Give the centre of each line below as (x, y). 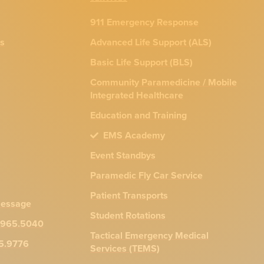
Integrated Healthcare (136, 95)
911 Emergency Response (144, 22)
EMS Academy (134, 136)
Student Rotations (128, 216)
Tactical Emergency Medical (149, 236)
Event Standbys (123, 156)
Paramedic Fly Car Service (146, 176)
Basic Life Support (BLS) (141, 62)
